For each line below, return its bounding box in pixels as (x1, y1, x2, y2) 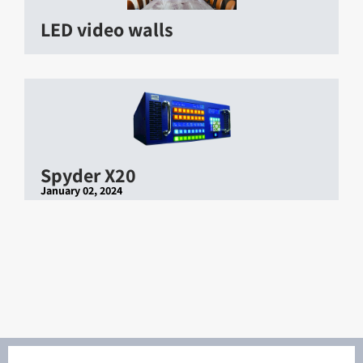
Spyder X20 (41, 161, 136, 188)
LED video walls (41, 15, 173, 42)
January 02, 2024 (41, 182, 122, 198)
